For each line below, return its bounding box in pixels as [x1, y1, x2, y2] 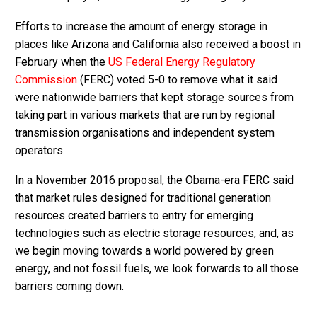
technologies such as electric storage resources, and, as [15, 226, 294, 241]
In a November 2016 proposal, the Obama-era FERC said [15, 173, 294, 188]
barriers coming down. [15, 279, 124, 294]
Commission [15, 72, 77, 86]
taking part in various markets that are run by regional [15, 108, 275, 122]
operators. [15, 143, 65, 157]
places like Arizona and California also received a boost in [15, 37, 301, 51]
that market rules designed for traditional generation [15, 191, 271, 205]
